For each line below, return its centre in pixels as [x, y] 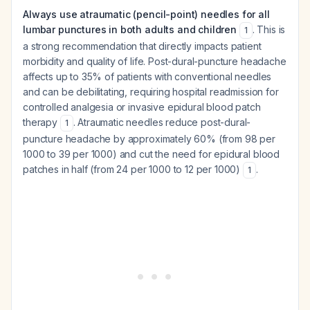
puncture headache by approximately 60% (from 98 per [149, 139]
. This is [269, 29]
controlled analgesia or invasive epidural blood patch [142, 107]
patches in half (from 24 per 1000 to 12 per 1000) [133, 169]
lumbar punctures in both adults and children [130, 29]
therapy [42, 122]
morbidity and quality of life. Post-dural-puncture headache [155, 61]
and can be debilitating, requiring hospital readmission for [151, 92]
